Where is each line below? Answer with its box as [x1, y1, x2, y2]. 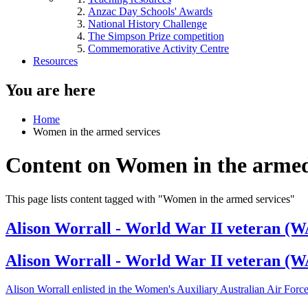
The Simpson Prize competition [88, 30, 224, 42]
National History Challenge [88, 18, 207, 30]
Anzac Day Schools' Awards [88, 5, 212, 17]
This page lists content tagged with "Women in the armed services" [5, 192, 295, 205]
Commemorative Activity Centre [88, 43, 229, 54]
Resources [33, 55, 78, 67]
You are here [5, 80, 96, 99]
